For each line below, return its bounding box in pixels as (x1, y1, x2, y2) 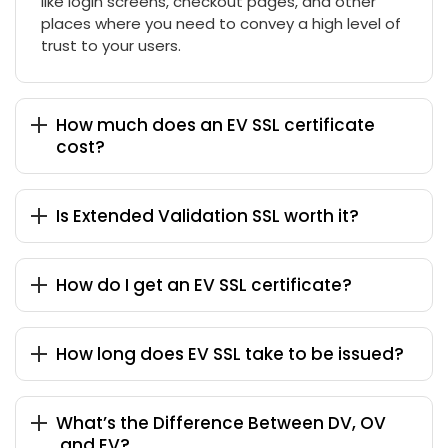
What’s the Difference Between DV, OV (56, 411, 386, 436)
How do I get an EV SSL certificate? (56, 273, 352, 298)
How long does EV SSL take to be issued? (56, 342, 404, 367)
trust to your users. (41, 35, 181, 57)
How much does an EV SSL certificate (56, 113, 375, 138)
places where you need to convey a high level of (41, 13, 401, 35)
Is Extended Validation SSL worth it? (56, 204, 359, 229)
